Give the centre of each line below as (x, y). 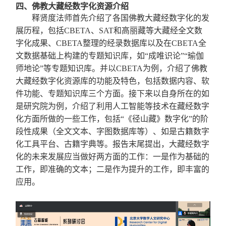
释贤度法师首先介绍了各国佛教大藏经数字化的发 (121, 18)
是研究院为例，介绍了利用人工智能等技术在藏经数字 (113, 106)
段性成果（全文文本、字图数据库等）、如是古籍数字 (113, 131)
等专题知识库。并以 (80, 68)
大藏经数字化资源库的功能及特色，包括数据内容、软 (113, 81)
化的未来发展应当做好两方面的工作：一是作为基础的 (113, 156)
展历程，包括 (40, 30)
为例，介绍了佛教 (175, 68)
